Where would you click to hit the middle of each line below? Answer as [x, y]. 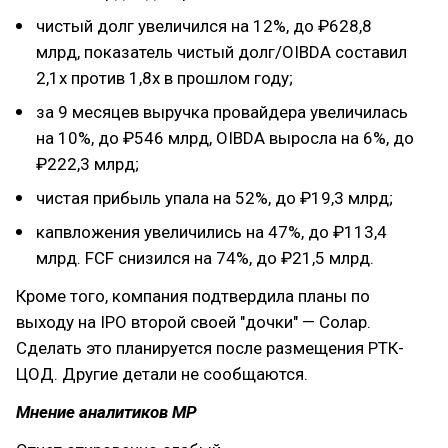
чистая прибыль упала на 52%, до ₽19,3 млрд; [214, 198]
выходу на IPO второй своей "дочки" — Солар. [193, 322]
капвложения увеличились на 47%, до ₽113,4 [211, 232]
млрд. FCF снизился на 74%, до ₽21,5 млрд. [205, 258]
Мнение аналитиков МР [106, 412]
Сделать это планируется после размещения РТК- [210, 348]
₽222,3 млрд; [87, 164]
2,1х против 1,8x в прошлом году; [164, 78]
